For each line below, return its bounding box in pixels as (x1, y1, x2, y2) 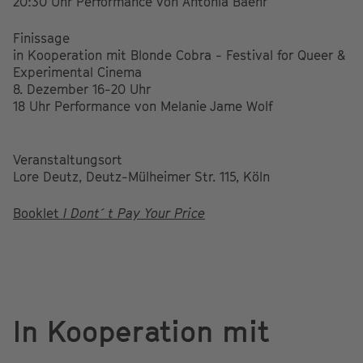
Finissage (13, 29, 70, 46)
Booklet (13, 204, 63, 221)
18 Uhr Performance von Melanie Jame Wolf (13, 97, 273, 114)
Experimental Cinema (13, 63, 142, 80)
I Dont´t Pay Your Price (63, 204, 205, 221)
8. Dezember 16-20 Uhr (13, 80, 151, 97)
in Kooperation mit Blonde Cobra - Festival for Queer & (13, 46, 346, 63)
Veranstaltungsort (13, 151, 122, 168)
